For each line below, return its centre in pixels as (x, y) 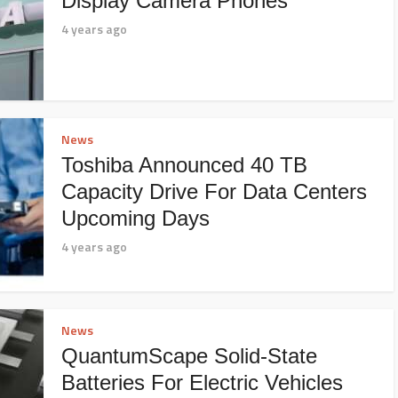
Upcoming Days (135, 218)
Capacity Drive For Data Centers (214, 191)
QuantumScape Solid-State (189, 356)
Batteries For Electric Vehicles (202, 382)
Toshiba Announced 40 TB (184, 165)
